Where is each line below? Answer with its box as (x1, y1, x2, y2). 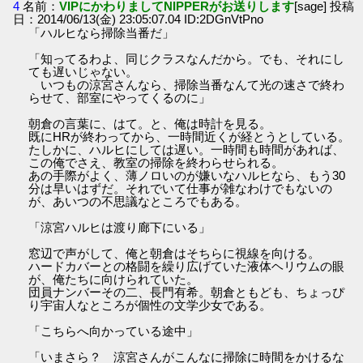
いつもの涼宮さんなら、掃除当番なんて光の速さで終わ (28, 77, 345, 92)
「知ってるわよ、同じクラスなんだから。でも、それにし (28, 51, 345, 66)
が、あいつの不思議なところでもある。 (28, 194, 248, 208)
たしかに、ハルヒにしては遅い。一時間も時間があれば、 (28, 142, 345, 156)
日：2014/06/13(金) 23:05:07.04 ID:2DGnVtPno (13, 11, 264, 26)
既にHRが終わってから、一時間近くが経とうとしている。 (28, 129, 351, 143)
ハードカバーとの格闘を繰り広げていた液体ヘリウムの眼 (28, 258, 345, 273)
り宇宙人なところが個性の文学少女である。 (28, 297, 272, 312)
